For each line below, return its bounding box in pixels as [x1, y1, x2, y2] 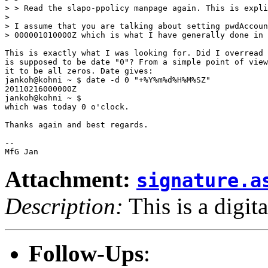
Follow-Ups [29, 240, 144, 266]
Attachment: [5, 166, 136, 192]
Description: [5, 193, 123, 219]
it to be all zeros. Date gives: [5, 66, 153, 75]
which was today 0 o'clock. [5, 102, 129, 111]
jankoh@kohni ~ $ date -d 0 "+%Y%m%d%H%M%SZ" [5, 75, 211, 84]
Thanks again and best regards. [5, 120, 148, 129]
